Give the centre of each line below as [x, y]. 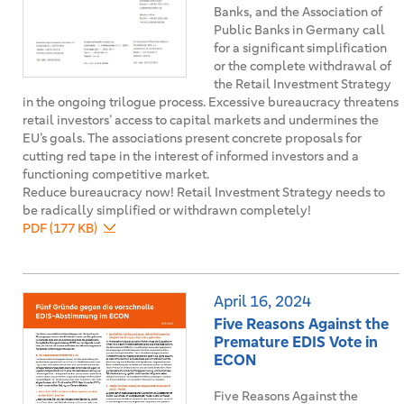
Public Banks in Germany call [299, 30]
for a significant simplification [300, 48]
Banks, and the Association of [298, 12]
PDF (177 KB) [60, 228]
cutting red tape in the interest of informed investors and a [191, 156]
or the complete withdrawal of [303, 66]
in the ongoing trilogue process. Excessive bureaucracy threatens [211, 102]
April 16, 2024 [262, 301]
